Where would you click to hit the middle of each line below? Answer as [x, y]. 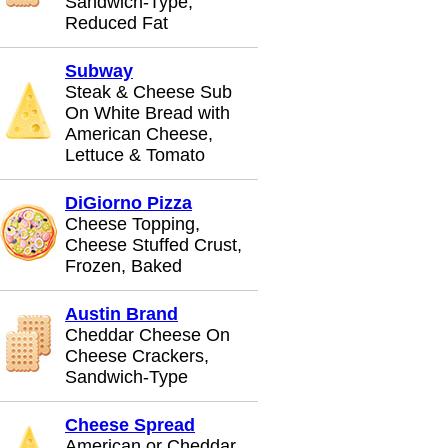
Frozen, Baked [123, 266]
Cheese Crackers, [137, 356]
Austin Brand [121, 314]
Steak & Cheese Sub [148, 92]
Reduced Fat [116, 23]
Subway [99, 71]
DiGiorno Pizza [128, 203]
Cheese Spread [130, 425]
